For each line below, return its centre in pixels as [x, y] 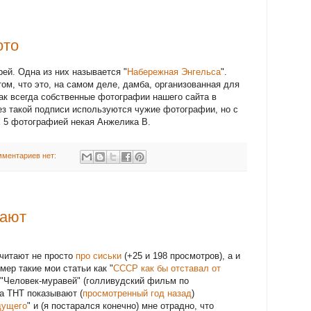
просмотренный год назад [137, 294]
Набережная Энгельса [174, 72]
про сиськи [99, 256]
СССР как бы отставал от [167, 269]
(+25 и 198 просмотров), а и [181, 256]
